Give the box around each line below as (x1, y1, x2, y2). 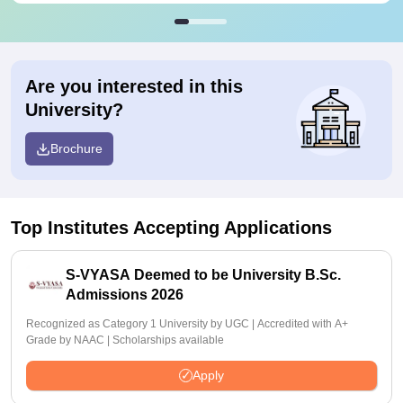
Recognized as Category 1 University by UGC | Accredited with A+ (26, 318, 348, 330)
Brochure (50, 141, 103, 156)
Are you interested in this (25, 76, 243, 96)
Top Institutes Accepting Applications (11, 218, 332, 237)
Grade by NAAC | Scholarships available (26, 334, 224, 346)
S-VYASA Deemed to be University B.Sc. (66, 267, 341, 282)
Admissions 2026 (66, 287, 184, 302)
